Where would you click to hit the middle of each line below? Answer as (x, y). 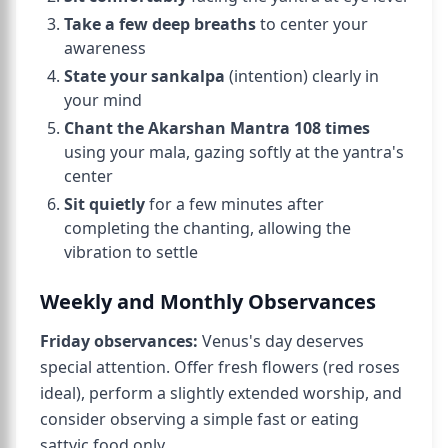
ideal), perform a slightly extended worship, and (221, 393)
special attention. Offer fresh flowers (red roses (220, 367)
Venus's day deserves (281, 341)
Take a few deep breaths (160, 24)
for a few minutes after (234, 204)
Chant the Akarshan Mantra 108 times (217, 128)
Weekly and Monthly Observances (208, 301)
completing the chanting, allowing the (207, 228)
